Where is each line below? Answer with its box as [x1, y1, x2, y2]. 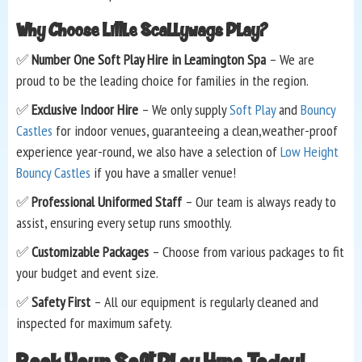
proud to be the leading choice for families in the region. [16, 71, 309, 90]
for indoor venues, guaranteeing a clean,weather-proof [53, 121, 338, 141]
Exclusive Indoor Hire [32, 100, 138, 120]
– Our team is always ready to [182, 192, 336, 212]
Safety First [32, 293, 90, 312]
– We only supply [138, 100, 229, 120]
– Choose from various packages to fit [149, 242, 344, 262]
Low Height [280, 142, 339, 162]
